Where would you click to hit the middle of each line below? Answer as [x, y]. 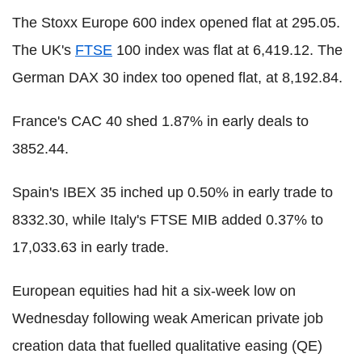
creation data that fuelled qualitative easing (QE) [167, 345]
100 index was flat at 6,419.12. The [227, 50]
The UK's [44, 50]
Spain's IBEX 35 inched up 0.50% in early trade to [173, 192]
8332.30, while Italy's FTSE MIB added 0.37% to [168, 219]
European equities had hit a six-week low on [154, 290]
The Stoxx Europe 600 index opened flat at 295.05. [176, 22]
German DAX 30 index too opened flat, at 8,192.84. [177, 77]
